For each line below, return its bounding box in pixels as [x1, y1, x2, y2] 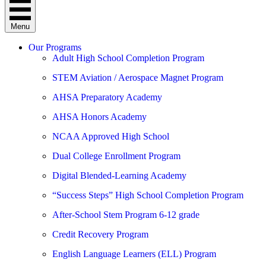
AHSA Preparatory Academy [52, 92, 162, 102]
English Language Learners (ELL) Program [52, 249, 216, 259]
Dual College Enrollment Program [52, 151, 180, 161]
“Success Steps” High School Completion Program [52, 190, 243, 200]
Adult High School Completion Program [52, 53, 204, 63]
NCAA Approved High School [52, 131, 169, 141]
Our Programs [28, 42, 81, 52]
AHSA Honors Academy [52, 112, 147, 122]
